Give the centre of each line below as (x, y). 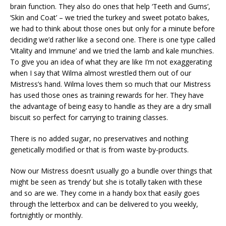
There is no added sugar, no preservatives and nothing (99, 139)
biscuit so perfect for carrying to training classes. (89, 118)
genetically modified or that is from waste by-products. (99, 150)
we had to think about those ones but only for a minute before (112, 29)
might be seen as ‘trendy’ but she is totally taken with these (106, 182)
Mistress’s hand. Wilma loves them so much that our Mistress (110, 84)
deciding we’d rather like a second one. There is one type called (113, 40)
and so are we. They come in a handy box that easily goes (105, 193)
